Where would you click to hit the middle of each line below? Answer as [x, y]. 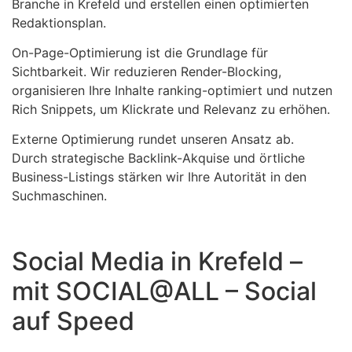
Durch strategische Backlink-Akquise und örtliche [158, 158]
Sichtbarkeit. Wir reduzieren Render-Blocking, [147, 72]
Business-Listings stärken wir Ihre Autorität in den [159, 177]
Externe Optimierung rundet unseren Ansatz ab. [153, 139]
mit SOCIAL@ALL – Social [164, 291]
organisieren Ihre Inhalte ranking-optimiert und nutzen [172, 91]
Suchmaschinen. [59, 196]
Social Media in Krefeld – [157, 262]
